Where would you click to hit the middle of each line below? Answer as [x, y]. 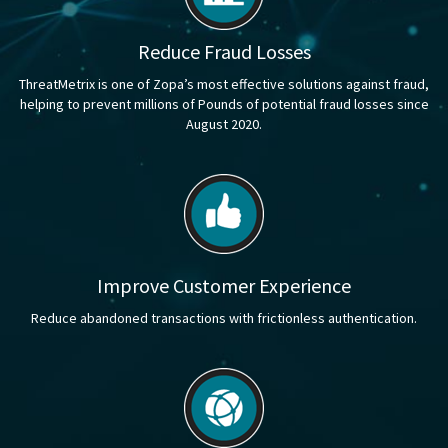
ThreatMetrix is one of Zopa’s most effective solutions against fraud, [224, 84]
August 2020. [224, 124]
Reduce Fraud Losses [224, 52]
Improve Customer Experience [224, 286]
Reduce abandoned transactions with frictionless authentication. [224, 318]
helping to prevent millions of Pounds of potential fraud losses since [224, 104]
